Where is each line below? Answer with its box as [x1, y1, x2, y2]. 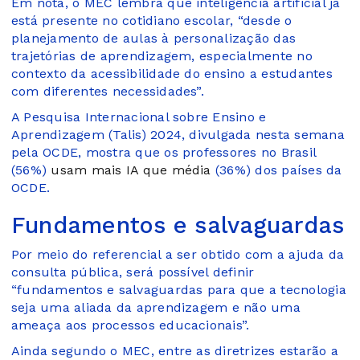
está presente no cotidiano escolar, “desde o [11, 12, 292, 28]
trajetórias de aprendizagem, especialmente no [11, 47, 313, 63]
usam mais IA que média [51, 162, 211, 178]
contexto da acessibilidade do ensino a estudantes [11, 65, 333, 81]
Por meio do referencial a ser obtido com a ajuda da [11, 246, 345, 262]
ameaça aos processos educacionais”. [11, 317, 250, 333]
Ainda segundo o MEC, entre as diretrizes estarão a [11, 342, 338, 358]
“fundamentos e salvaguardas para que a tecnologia [11, 281, 346, 297]
